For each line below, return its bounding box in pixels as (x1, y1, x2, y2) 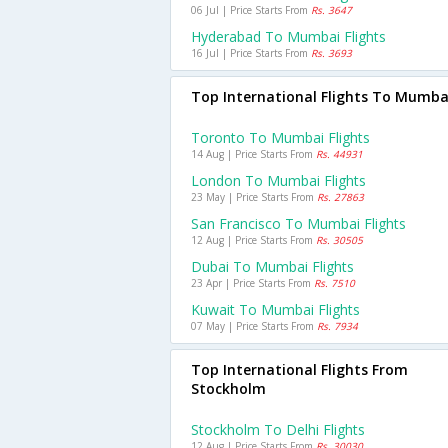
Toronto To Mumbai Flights (191, 128, 370, 147)
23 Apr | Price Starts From (191, 276, 314, 290)
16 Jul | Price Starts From (191, 46, 311, 60)
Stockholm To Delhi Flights (191, 420, 365, 439)
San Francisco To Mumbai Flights (191, 214, 406, 233)
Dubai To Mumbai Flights (191, 257, 354, 276)
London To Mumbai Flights (191, 171, 366, 190)
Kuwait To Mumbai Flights (191, 300, 360, 319)
